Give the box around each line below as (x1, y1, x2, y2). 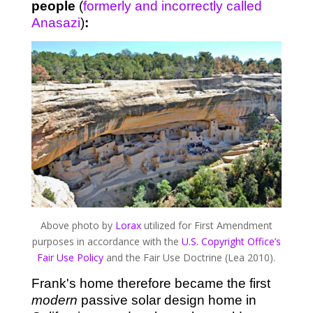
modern (31, 293, 81, 308)
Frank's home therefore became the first (31, 276, 270, 291)
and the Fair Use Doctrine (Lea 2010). (103, 251, 276, 265)
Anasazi (31, 15, 80, 30)
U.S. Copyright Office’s (181, 235, 281, 249)
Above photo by (40, 219, 115, 233)
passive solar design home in (80, 293, 256, 308)
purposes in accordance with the (31, 235, 182, 249)
